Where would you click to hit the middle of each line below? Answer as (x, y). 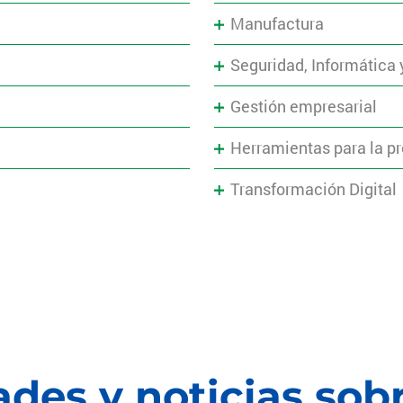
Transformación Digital (314, 189)
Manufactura (278, 24)
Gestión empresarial (304, 107)
